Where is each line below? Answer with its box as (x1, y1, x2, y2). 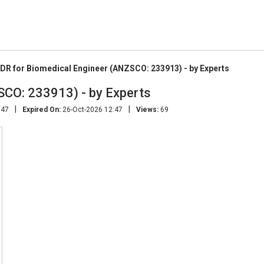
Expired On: (22, 105, 61, 114)
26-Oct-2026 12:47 (61, 105, 123, 114)
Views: (136, 105, 159, 114)
